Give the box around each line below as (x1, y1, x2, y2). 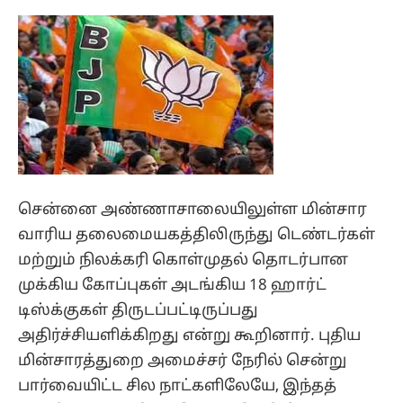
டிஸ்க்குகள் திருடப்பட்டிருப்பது (18, 301, 258, 321)
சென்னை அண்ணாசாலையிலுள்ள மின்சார (18, 201, 367, 220)
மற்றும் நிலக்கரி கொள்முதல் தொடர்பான (18, 251, 348, 271)
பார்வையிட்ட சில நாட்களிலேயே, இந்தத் (18, 377, 336, 397)
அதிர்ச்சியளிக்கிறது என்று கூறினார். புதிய (18, 327, 361, 346)
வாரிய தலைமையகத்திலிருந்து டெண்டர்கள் (18, 226, 375, 246)
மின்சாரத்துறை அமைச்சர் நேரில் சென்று (18, 352, 346, 372)
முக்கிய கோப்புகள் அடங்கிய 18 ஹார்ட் (18, 276, 327, 296)
